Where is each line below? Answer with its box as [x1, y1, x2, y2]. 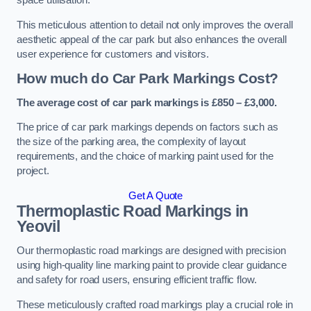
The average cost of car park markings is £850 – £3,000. [17, 96, 278, 108]
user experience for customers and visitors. [17, 48, 209, 60]
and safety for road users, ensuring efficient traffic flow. [17, 274, 257, 286]
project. [17, 165, 49, 177]
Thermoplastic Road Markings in [17, 201, 249, 220]
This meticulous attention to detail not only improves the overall [17, 19, 293, 31]
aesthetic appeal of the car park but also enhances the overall [17, 33, 287, 45]
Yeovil [17, 217, 60, 235]
